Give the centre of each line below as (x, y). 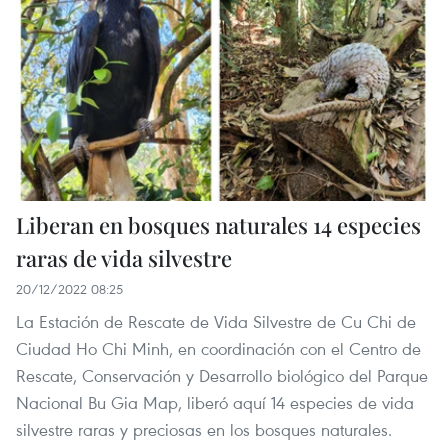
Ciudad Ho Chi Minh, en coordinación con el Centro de (218, 348)
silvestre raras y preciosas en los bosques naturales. (204, 429)
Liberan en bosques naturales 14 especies (218, 224)
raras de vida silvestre (124, 257)
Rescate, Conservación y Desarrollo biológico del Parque (222, 375)
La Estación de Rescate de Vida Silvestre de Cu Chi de (216, 321)
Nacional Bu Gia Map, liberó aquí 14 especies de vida (215, 402)
